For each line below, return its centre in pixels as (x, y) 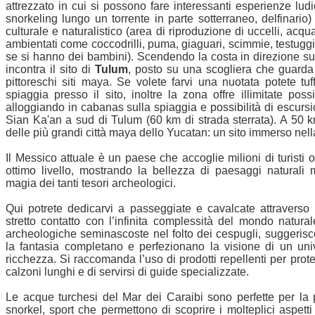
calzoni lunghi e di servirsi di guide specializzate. (127, 272)
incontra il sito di (50, 70)
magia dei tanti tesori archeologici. (91, 184)
